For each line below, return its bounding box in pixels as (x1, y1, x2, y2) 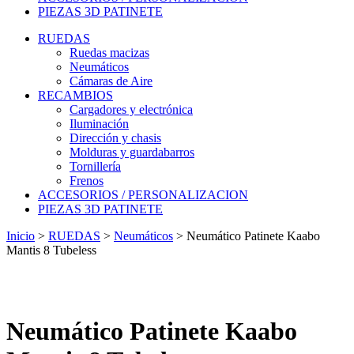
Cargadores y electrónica (70, 103, 193, 116)
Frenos (70, 174, 104, 187)
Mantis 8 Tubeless (6, 243, 96, 257)
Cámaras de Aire (70, 74, 153, 88)
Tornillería (70, 160, 121, 173)
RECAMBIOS (38, 88, 113, 102)
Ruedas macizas (70, 46, 149, 59)
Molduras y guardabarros (70, 145, 194, 159)
